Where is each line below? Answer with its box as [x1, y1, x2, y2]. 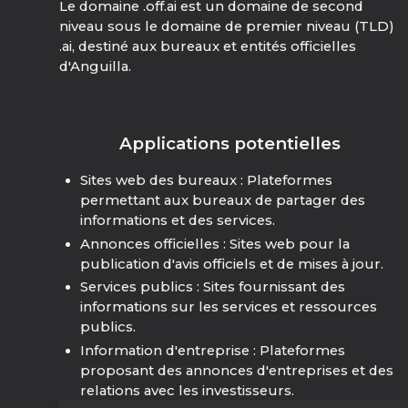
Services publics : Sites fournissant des [79, 279, 345, 296]
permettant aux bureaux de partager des [79, 192, 365, 209]
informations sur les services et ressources [79, 299, 377, 316]
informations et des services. [79, 212, 275, 229]
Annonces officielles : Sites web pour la [79, 235, 350, 252]
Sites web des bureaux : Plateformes [79, 172, 332, 189]
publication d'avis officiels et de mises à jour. [79, 255, 383, 272]
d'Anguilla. [59, 58, 132, 76]
